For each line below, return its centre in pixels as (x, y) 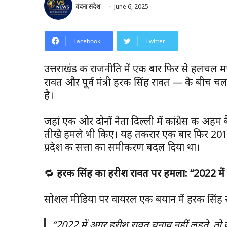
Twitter (155, 41)
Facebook (87, 41)
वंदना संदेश (88, 6)
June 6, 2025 (131, 6)
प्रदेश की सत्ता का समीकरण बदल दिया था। (122, 147)
